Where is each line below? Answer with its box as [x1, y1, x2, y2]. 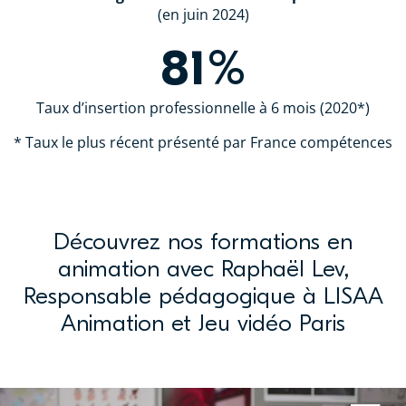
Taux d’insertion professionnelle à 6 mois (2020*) [36, 98, 370, 119]
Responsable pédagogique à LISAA [23, 283, 383, 311]
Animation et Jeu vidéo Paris [61, 310, 345, 338]
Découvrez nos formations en [53, 228, 353, 256]
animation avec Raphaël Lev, [57, 256, 349, 284]
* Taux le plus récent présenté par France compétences [14, 132, 392, 153]
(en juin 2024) [157, 5, 249, 25]
